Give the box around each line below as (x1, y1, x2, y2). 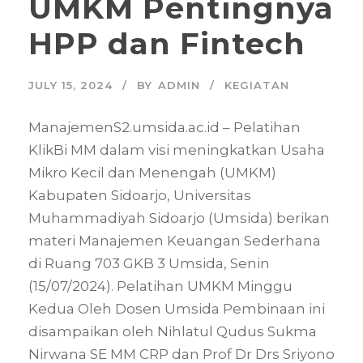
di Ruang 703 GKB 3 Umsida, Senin (28, 254, 270, 271)
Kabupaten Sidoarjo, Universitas (28, 186, 251, 203)
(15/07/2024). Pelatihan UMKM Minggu (28, 277, 293, 294)
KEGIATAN (224, 78, 289, 92)
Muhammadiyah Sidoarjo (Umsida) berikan (28, 209, 330, 226)
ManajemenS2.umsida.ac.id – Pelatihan (28, 118, 301, 135)
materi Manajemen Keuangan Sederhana (28, 232, 321, 249)
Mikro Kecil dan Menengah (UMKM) (28, 164, 276, 181)
